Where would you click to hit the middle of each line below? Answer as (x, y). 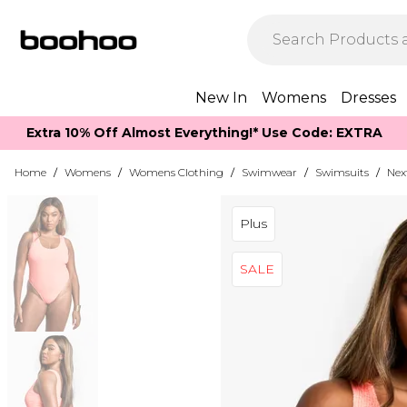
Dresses (368, 98)
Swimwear (269, 172)
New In (221, 98)
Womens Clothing (176, 172)
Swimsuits (342, 172)
